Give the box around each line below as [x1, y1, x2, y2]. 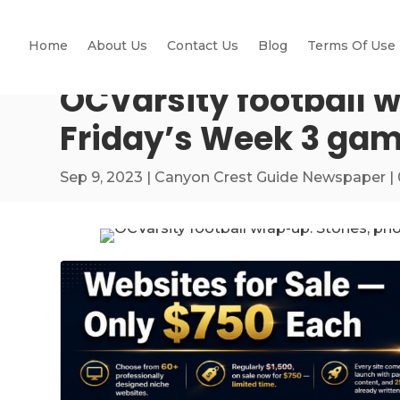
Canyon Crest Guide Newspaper [154, 168, 387, 186]
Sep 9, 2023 [60, 168, 144, 186]
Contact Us [167, 37, 238, 54]
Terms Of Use [307, 37, 396, 54]
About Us [87, 37, 147, 54]
